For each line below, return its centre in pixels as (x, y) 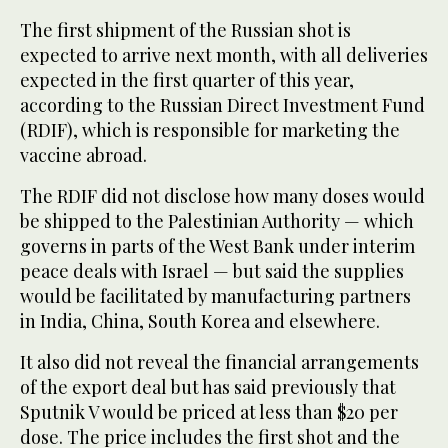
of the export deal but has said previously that (208, 386)
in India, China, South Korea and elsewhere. (200, 320)
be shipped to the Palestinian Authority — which (217, 220)
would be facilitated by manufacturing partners (215, 295)
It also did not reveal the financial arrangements (219, 361)
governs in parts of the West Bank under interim (217, 245)
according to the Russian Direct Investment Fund (222, 104)
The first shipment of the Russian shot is (185, 29)
